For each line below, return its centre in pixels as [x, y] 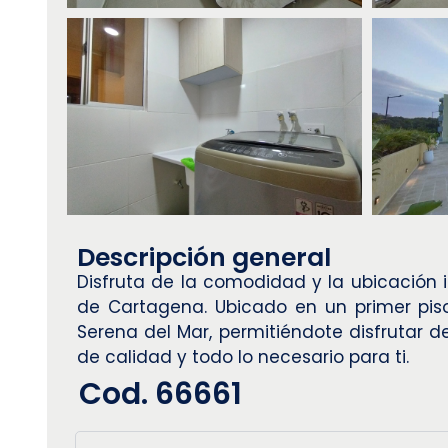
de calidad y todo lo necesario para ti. [243, 356]
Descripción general [204, 257]
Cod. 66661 [160, 393]
